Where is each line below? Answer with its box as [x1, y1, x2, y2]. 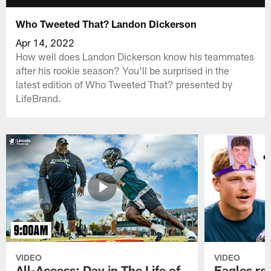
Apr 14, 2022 [16, 36, 75, 48]
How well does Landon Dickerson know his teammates [16, 50, 255, 62]
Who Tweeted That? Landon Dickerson [16, 17, 197, 30]
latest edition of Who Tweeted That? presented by [16, 77, 233, 90]
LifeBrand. [16, 91, 62, 104]
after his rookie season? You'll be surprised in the [16, 64, 230, 76]
